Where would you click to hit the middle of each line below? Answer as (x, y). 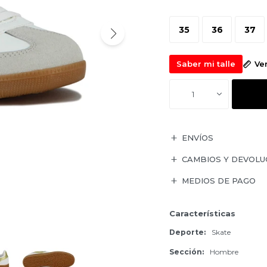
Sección (186, 252)
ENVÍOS (198, 138)
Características (202, 213)
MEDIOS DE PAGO (219, 181)
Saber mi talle (206, 64)
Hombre (224, 252)
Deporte (187, 232)
